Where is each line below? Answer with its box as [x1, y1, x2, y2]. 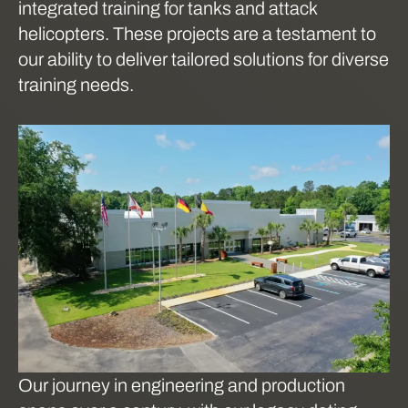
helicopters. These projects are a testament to [18, 24, 376, 44]
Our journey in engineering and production [18, 374, 345, 395]
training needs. [18, 75, 134, 95]
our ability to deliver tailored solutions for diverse [18, 49, 389, 69]
